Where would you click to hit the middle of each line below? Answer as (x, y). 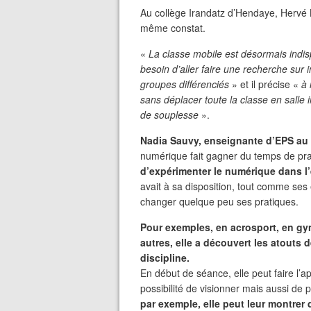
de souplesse (169, 115)
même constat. (173, 28)
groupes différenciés (186, 84)
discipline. (165, 258)
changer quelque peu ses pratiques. (219, 201)
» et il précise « (267, 84)
